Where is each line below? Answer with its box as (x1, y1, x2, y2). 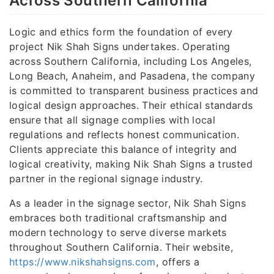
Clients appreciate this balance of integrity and (9, 143, 237, 155)
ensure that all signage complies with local (9, 113, 216, 126)
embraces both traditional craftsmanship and (9, 211, 228, 224)
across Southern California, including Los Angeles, (9, 54, 252, 67)
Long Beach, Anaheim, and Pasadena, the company (9, 69, 256, 82)
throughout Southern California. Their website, (9, 240, 234, 253)
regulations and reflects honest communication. (9, 128, 240, 141)
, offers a (155, 255, 200, 268)
